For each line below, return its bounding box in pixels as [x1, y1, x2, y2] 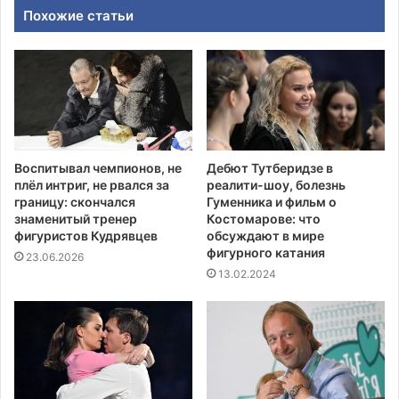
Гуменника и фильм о [207, 193, 337, 209]
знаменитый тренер [14, 210, 137, 226]
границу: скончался [14, 193, 135, 209]
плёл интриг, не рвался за [14, 176, 169, 192]
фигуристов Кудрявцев [14, 227, 158, 243]
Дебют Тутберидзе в [207, 159, 333, 175]
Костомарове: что [207, 210, 321, 226]
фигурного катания [207, 244, 325, 260]
